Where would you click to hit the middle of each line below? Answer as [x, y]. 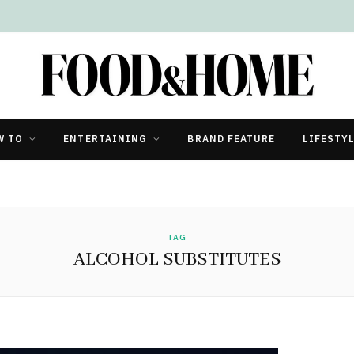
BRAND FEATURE [232, 138]
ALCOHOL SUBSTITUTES [177, 259]
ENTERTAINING [105, 138]
